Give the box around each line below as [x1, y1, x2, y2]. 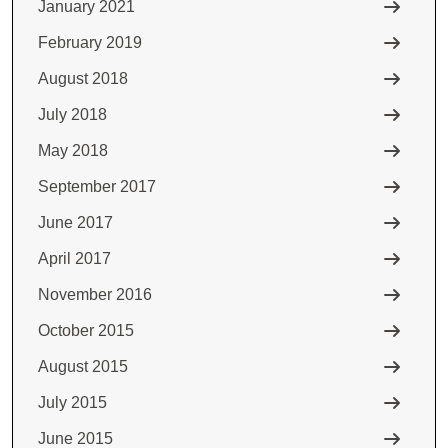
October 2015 [38, 322, 134, 339]
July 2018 [38, 106, 107, 123]
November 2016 [38, 286, 152, 303]
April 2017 [38, 250, 111, 267]
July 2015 [38, 394, 107, 411]
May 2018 [38, 142, 108, 159]
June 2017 [38, 214, 113, 231]
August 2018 [38, 70, 128, 87]
